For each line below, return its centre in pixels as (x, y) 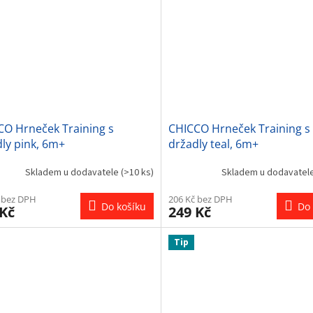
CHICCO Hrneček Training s (239, 129)
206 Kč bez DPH (200, 199)
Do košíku (123, 207)
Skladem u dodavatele (73, 172)
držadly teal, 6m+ (213, 144)
